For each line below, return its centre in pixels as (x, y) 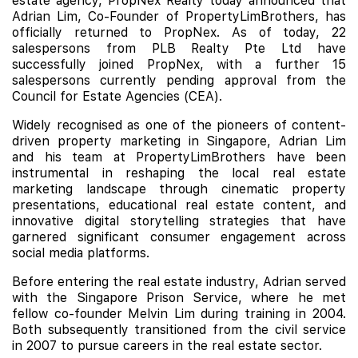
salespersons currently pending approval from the (179, 80)
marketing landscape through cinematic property (179, 189)
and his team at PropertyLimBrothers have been (179, 157)
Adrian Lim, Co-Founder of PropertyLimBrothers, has (179, 16)
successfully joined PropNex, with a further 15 (179, 64)
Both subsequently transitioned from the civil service (179, 330)
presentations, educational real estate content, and (179, 205)
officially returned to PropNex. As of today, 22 (179, 32)
